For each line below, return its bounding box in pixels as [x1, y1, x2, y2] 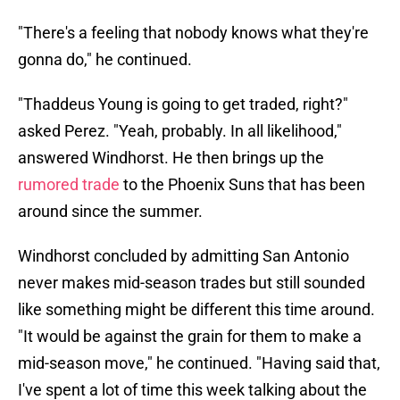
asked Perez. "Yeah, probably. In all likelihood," [18, 121, 342, 141]
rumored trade [18, 175, 120, 195]
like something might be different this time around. [18, 300, 375, 320]
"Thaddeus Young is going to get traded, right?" [18, 95, 348, 114]
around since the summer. [18, 202, 203, 221]
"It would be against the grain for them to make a [18, 327, 362, 346]
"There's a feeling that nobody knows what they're [18, 23, 369, 43]
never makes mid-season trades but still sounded [18, 273, 365, 293]
